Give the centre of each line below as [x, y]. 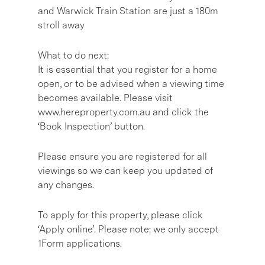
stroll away [61, 25]
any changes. [66, 185]
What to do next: [73, 55]
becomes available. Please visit [105, 98]
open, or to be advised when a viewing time [131, 83]
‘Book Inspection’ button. [91, 126]
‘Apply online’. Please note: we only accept [128, 229]
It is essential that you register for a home [127, 69]
